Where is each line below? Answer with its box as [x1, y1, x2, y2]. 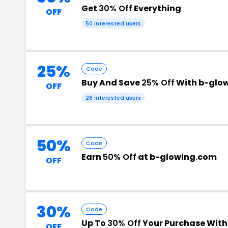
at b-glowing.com [136, 151, 217, 163]
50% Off [103, 151, 136, 163]
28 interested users [85, 93, 141, 102]
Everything [132, 2, 181, 14]
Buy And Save [81, 76, 141, 89]
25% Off [141, 76, 175, 89]
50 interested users [85, 19, 141, 27]
